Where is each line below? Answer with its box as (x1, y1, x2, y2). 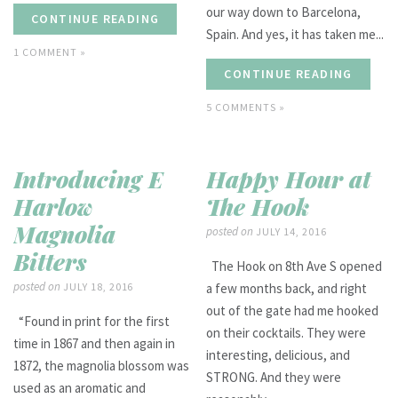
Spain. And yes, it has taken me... (206, 25, 385, 43)
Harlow (13, 190, 93, 222)
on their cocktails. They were (206, 323, 367, 341)
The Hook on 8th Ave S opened (206, 257, 383, 275)
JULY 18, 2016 (60, 279, 134, 293)
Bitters (13, 245, 87, 277)
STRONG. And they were (206, 368, 342, 386)
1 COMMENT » (13, 44, 86, 59)
